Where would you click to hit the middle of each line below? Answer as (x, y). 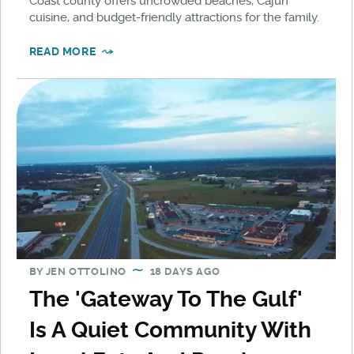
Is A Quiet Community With (170, 330)
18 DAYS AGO (185, 271)
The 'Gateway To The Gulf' (166, 299)
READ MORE (62, 52)
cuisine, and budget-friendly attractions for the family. (174, 18)
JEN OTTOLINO (86, 271)
